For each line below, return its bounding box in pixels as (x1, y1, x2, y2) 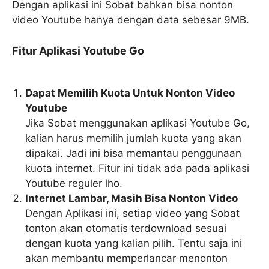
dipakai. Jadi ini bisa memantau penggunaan (25, 147, 242, 159)
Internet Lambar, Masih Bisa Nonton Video (25, 192, 238, 204)
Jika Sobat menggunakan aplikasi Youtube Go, (25, 117, 250, 129)
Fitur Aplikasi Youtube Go (12, 44, 144, 57)
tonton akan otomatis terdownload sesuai (25, 222, 227, 234)
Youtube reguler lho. (25, 177, 123, 189)
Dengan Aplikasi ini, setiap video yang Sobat (25, 207, 240, 219)
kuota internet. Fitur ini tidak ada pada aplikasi (25, 162, 250, 174)
